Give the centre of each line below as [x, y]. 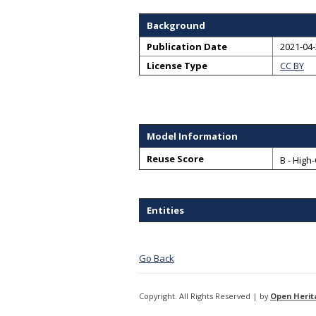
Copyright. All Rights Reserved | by [205, 296]
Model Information [192, 136]
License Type [177, 66]
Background [176, 25]
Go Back [157, 258]
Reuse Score [175, 159]
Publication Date [187, 47]
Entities [165, 210]
